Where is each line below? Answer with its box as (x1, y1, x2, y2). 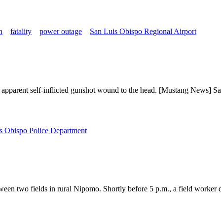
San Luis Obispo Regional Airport (90, 27, 196, 36)
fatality (10, 27, 32, 36)
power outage (39, 27, 82, 36)
